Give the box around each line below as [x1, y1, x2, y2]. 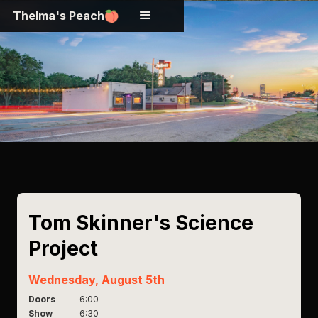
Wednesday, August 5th [28, 273, 165, 287]
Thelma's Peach [13, 9, 104, 23]
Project [28, 236, 98, 261]
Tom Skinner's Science [28, 211, 253, 235]
